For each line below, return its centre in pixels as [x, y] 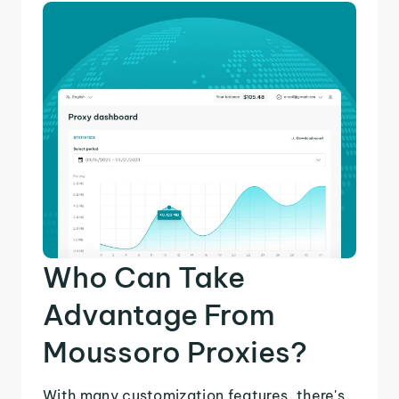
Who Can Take [144, 277]
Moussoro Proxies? [175, 351]
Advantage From [159, 314]
